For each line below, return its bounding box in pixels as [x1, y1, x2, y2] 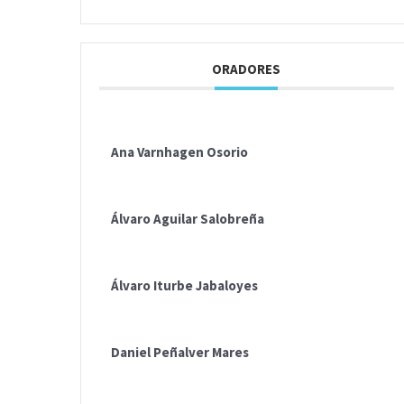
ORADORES [212, 60, 281, 78]
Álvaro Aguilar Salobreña [111, 210, 264, 228]
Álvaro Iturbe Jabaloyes [111, 277, 258, 295]
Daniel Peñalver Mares [111, 344, 249, 362]
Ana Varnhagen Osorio [111, 143, 248, 161]
